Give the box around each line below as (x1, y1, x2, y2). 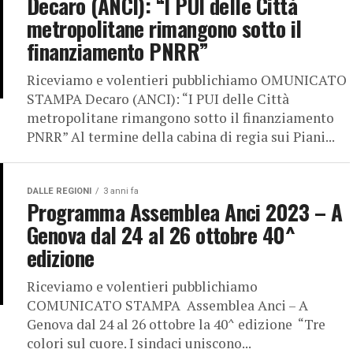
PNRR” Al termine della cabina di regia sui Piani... (27, 128, 335, 146)
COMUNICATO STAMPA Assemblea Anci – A (27, 296, 308, 314)
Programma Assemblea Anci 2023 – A (27, 196, 343, 228)
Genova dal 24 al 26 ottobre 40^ (27, 219, 295, 251)
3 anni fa (103, 186, 139, 196)
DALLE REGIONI (27, 186, 91, 196)
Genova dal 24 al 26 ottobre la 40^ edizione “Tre (27, 315, 325, 333)
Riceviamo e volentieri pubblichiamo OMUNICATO (27, 71, 347, 89)
